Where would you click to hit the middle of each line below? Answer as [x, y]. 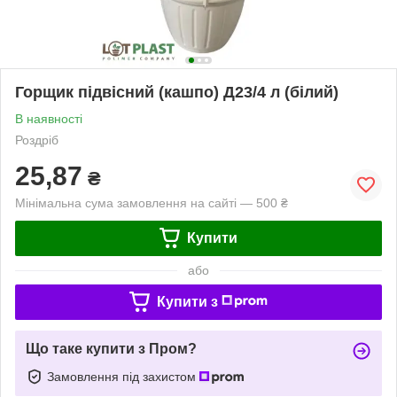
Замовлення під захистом [123, 376]
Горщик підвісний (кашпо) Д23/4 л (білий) [177, 92]
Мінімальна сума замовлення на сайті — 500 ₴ [152, 202]
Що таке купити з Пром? [111, 348]
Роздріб [37, 140]
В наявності [49, 118]
